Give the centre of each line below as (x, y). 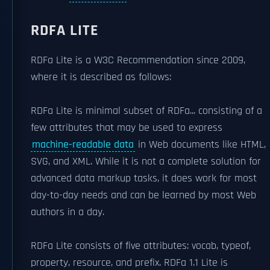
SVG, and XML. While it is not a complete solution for (146, 162)
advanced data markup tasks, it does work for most (144, 178)
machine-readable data (83, 145)
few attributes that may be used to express (127, 128)
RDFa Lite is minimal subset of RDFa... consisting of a (146, 111)
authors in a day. (67, 212)
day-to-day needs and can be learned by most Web (143, 195)
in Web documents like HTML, (200, 145)
